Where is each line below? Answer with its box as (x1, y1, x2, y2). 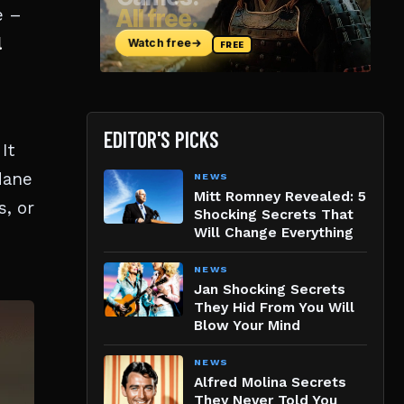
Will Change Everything (194, 224, 353, 241)
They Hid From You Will (194, 298, 354, 316)
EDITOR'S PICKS (104, 125, 219, 152)
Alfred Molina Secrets (194, 373, 346, 390)
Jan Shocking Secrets (194, 280, 345, 298)
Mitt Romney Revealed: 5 (194, 188, 366, 205)
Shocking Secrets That (194, 206, 353, 223)
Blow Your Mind (194, 317, 300, 334)
